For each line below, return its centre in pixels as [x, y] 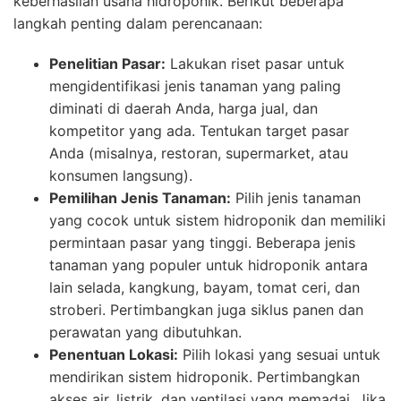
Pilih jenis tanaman [296, 197]
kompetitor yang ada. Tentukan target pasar [199, 130]
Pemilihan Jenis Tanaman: [140, 197]
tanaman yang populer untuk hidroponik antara [209, 264]
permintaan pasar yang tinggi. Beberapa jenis [202, 242]
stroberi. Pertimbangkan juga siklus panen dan [206, 309]
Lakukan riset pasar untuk [255, 63]
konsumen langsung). [121, 175]
